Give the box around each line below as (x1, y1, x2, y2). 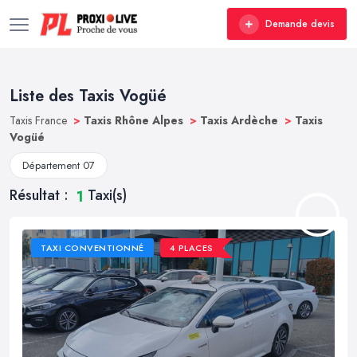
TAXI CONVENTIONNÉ (41, 241, 144, 255)
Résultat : (10, 185, 73, 206)
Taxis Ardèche (200, 112, 281, 128)
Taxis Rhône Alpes (84, 112, 186, 128)
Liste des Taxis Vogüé (10, 84, 167, 108)
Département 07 (22, 158, 95, 173)
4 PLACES (169, 241, 214, 255)
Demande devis (265, 17, 335, 31)
